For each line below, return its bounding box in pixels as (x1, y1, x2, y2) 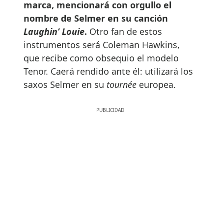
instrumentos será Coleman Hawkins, (24, 38, 180, 51)
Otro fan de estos (87, 25, 162, 37)
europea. (137, 78, 176, 90)
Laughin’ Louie (24, 25, 84, 37)
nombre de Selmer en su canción (24, 12, 168, 24)
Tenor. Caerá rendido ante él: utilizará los (24, 65, 193, 77)
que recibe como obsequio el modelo (24, 52, 179, 64)
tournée (107, 78, 137, 90)
